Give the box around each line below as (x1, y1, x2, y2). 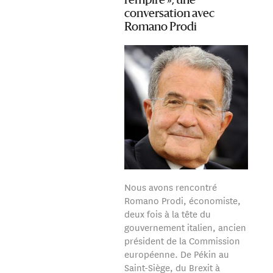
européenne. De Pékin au (124, 247, 229, 261)
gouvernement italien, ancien (124, 220, 246, 235)
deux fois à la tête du (124, 207, 211, 221)
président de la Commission (124, 233, 240, 248)
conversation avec (124, 7, 214, 20)
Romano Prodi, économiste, (124, 193, 241, 208)
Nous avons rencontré (124, 180, 217, 194)
